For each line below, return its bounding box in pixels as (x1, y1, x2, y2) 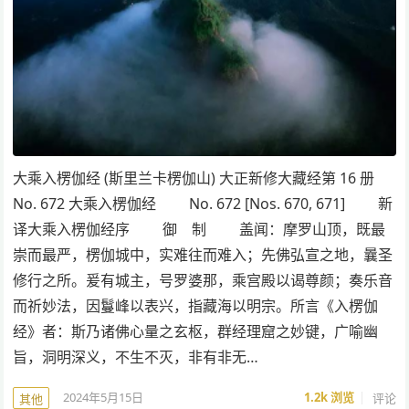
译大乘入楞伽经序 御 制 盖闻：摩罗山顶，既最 (13, 218, 386, 239)
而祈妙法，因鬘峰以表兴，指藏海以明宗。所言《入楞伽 (13, 295, 379, 316)
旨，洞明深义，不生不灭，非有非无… (13, 346, 259, 367)
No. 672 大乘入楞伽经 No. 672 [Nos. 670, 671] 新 (13, 193, 393, 214)
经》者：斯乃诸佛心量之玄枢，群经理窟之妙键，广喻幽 (13, 320, 379, 341)
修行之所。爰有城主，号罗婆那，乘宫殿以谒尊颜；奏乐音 (13, 269, 393, 290)
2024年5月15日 (63, 389, 144, 406)
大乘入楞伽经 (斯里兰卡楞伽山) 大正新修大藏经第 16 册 (13, 167, 375, 188)
